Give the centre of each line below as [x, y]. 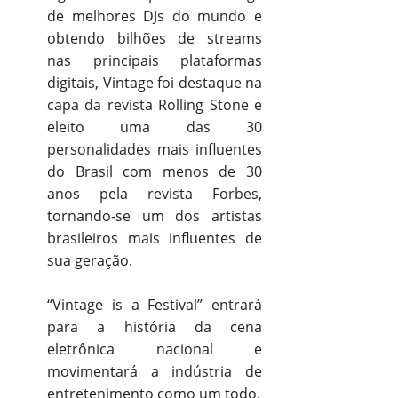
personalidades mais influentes [155, 149]
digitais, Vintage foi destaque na [155, 82]
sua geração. [90, 260]
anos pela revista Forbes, [155, 193]
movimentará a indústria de [155, 371]
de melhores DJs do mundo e [155, 16]
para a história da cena [155, 326]
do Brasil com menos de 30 [155, 171]
